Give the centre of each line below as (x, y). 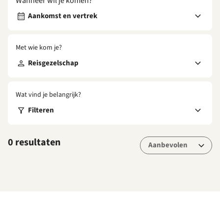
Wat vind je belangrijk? (48, 95)
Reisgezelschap (53, 63)
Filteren (41, 110)
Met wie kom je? (39, 48)
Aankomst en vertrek (63, 16)
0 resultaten (34, 143)
